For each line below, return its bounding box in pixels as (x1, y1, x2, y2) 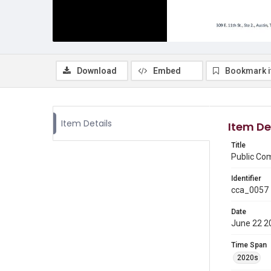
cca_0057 (231, 185, 269, 195)
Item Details (61, 117, 112, 129)
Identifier (231, 174, 261, 183)
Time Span (231, 241, 267, 249)
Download (77, 66, 117, 76)
